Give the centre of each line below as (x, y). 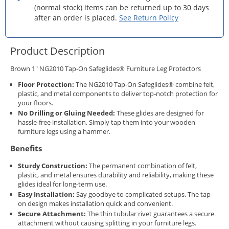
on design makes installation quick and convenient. (95, 203)
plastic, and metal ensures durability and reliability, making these (116, 175)
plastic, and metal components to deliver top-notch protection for (118, 94)
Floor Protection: (46, 85)
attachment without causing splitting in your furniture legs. (107, 223)
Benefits (26, 148)
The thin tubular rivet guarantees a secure (150, 213)
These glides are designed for (159, 113)
